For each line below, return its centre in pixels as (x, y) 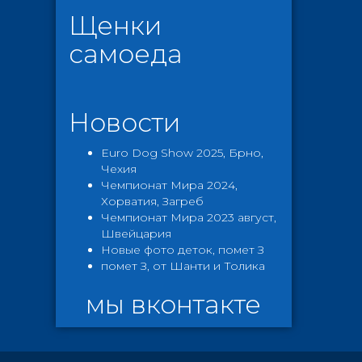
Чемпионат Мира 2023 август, (188, 217)
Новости (124, 122)
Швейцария (136, 234)
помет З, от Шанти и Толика (183, 266)
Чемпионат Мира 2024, (169, 185)
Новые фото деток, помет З (182, 250)
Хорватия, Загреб (152, 201)
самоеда (125, 54)
